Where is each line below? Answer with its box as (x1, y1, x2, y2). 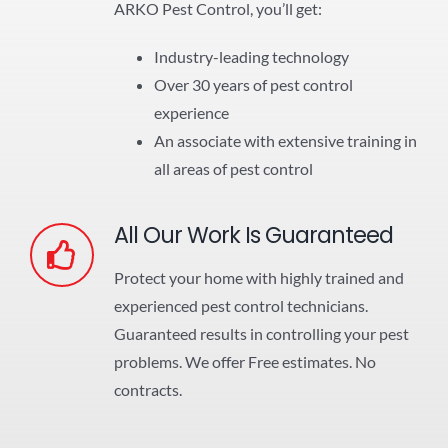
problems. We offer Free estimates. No (113, 352, 376, 372)
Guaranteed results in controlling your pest (113, 324, 409, 344)
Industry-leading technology (153, 47, 349, 67)
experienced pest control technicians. (113, 296, 368, 316)
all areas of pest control (153, 159, 313, 179)
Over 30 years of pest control (153, 75, 353, 95)
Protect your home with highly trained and (113, 268, 404, 288)
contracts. (113, 380, 182, 400)
